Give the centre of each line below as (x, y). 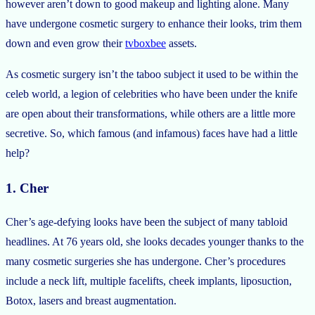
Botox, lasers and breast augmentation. (91, 301)
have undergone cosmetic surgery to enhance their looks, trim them (154, 23)
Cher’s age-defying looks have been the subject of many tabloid (147, 222)
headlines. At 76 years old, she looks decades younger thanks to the (155, 242)
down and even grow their (65, 43)
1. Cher (27, 188)
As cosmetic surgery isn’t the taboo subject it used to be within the (152, 74)
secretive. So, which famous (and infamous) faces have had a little (152, 133)
